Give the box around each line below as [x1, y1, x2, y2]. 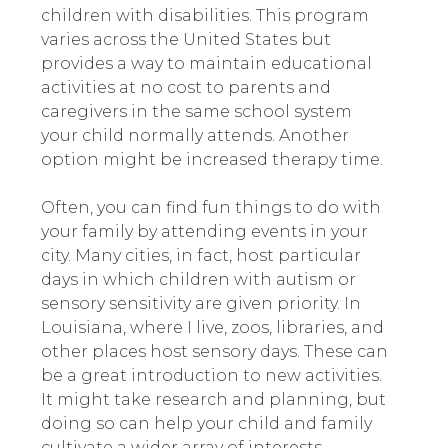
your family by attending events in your [40, 222, 368, 242]
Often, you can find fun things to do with [40, 198, 381, 218]
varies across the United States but [40, 30, 331, 50]
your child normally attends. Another [40, 126, 349, 146]
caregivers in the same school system [40, 102, 352, 122]
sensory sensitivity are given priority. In [40, 294, 361, 314]
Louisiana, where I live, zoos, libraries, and [40, 318, 384, 338]
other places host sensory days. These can [40, 342, 388, 362]
